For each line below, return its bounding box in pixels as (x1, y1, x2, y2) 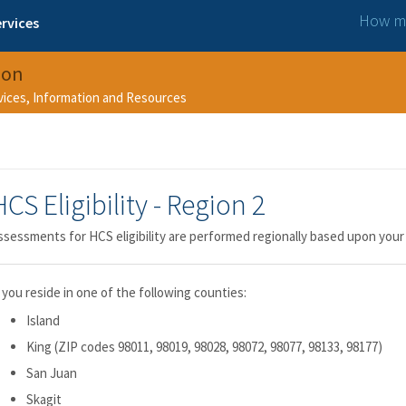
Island (26, 312, 60, 329)
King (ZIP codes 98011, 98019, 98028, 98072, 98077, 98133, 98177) (26, 338, 382, 355)
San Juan (26, 364, 77, 382)
